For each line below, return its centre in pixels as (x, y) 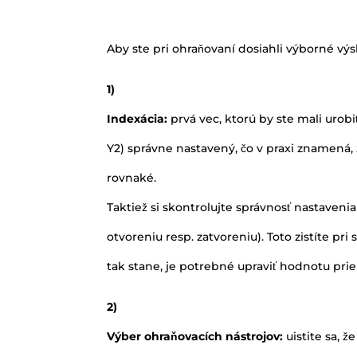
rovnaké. (132, 177)
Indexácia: (139, 118)
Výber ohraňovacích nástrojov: (197, 336)
